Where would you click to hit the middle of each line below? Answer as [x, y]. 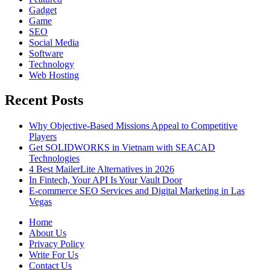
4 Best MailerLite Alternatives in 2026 [102, 169]
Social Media [54, 42]
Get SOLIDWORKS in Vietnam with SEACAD [122, 148]
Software [46, 53]
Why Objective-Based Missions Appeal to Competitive [133, 126]
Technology [52, 64]
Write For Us [54, 255]
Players [43, 137]
